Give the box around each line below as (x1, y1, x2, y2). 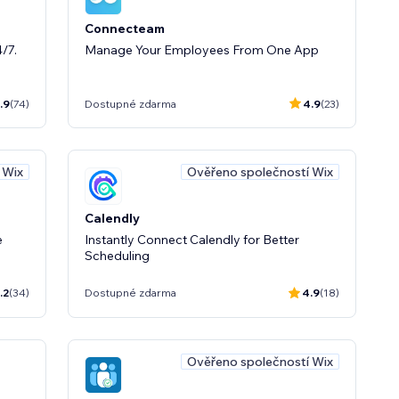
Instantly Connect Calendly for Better (85, 231, 299, 248)
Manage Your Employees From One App (85, 42, 319, 58)
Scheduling (85, 247, 150, 264)
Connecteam (85, 20, 165, 37)
